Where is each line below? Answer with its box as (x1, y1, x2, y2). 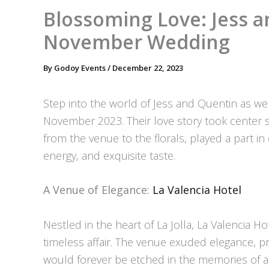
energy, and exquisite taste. (43, 148, 175, 163)
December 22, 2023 (112, 62, 183, 73)
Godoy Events (54, 62, 107, 73)
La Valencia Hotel (153, 183, 241, 198)
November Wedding (43, 28, 230, 55)
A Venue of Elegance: (43, 183, 153, 198)
